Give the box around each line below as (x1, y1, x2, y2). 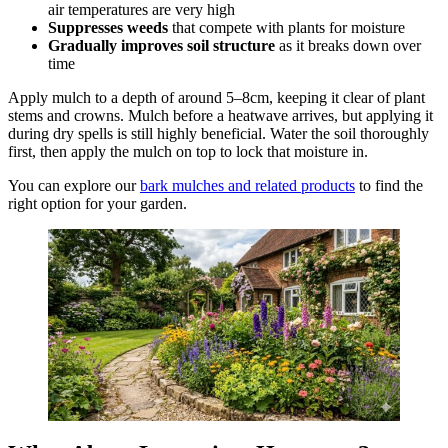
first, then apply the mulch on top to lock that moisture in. (8, 143, 368, 161)
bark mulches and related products (140, 177, 355, 195)
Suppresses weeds (48, 19, 168, 37)
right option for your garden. (8, 195, 187, 213)
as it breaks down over (275, 37, 421, 55)
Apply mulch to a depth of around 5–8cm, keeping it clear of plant (8, 89, 425, 107)
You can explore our (8, 177, 140, 195)
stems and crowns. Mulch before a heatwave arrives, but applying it (8, 107, 433, 125)
